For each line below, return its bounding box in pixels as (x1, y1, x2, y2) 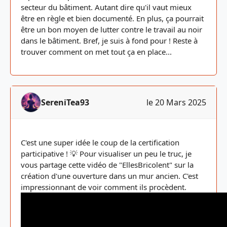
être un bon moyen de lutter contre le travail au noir (21, 24, 202, 34)
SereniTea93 (41, 97, 89, 108)
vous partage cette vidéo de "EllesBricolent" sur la (21, 160, 194, 170)
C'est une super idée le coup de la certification (21, 137, 179, 147)
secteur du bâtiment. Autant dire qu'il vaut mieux (21, 2, 192, 12)
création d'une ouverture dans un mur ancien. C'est (21, 171, 198, 181)
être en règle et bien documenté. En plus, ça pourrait (21, 13, 204, 23)
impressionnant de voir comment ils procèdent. (21, 182, 186, 192)
